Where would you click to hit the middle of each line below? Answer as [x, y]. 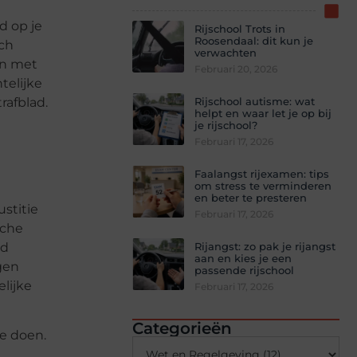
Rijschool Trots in [240, 28]
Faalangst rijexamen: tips [262, 173]
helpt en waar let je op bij [263, 113]
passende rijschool [244, 270]
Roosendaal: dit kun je [254, 40]
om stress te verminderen [263, 185]
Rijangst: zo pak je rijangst [265, 246]
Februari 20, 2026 [236, 69]
